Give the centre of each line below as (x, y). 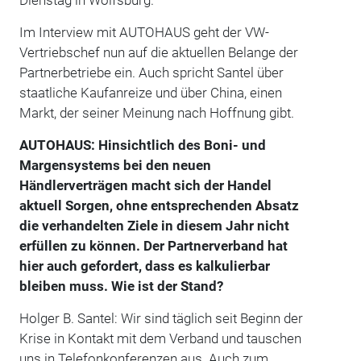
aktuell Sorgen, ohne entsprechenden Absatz (159, 205)
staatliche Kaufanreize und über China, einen (150, 92)
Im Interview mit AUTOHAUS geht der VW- (144, 32)
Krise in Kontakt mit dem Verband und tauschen (160, 338)
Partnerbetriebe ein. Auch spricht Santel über (151, 72)
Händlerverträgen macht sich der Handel (145, 185)
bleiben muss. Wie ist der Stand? (121, 286)
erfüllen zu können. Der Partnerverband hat (153, 245)
